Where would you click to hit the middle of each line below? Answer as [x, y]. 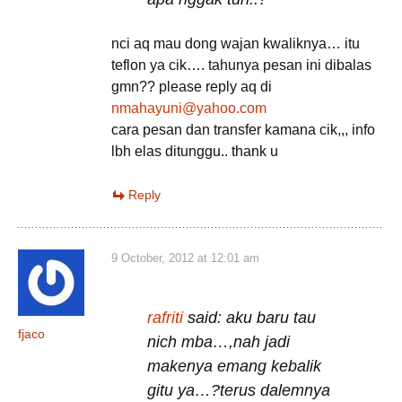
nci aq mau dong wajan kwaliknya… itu [236, 44]
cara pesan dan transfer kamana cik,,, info [243, 130]
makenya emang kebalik [234, 366]
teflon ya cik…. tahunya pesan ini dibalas [241, 65]
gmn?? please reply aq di [192, 87]
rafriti [165, 318]
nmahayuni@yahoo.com [189, 108]
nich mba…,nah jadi [218, 342]
